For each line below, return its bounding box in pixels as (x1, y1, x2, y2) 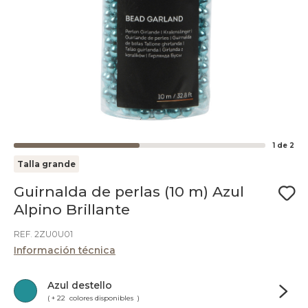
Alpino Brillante (14, 201, 130, 218)
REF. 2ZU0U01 (14, 229, 73, 239)
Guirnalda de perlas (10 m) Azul (14, 183, 244, 200)
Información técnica (14, 244, 115, 256)
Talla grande (17, 159, 76, 169)
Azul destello (47, 279, 112, 291)
